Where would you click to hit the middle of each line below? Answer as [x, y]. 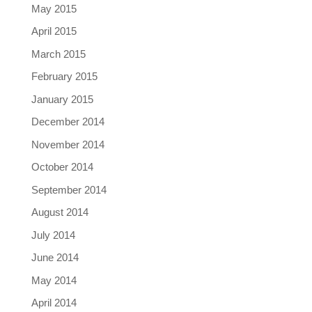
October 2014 [62, 167]
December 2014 [68, 122]
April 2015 [54, 31]
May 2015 [54, 8]
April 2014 [54, 303]
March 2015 [58, 54]
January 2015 [62, 99]
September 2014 [69, 189]
